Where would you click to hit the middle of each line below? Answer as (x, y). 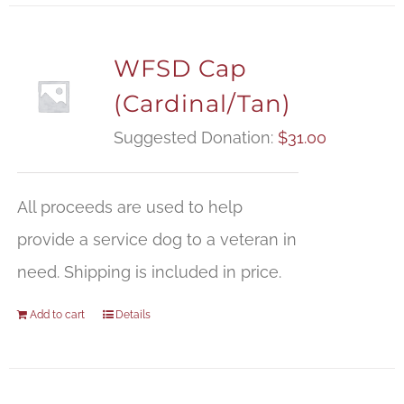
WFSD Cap (180, 69)
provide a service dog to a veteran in (156, 240)
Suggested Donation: (195, 138)
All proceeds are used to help (129, 207)
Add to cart (57, 315)
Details (133, 315)
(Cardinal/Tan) (202, 104)
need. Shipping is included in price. (149, 272)
